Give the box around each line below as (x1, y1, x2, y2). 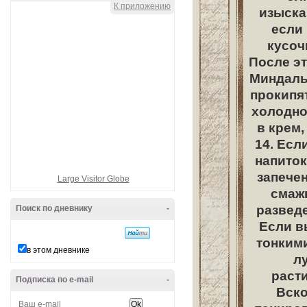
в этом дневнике (27, 245, 90, 255)
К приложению (114, 1, 171, 11)
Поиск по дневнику (16, 204, 93, 213)
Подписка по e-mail (16, 275, 93, 284)
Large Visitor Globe (57, 174, 130, 184)
